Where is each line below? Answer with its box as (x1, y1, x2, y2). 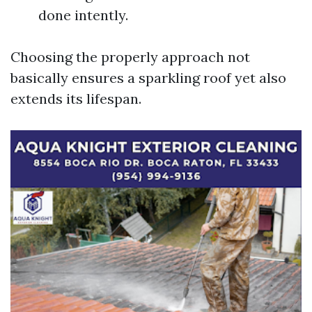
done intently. (38, 6, 128, 24)
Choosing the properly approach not (10, 48, 250, 65)
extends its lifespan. (10, 90, 141, 107)
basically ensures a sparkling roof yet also (10, 69, 286, 86)
